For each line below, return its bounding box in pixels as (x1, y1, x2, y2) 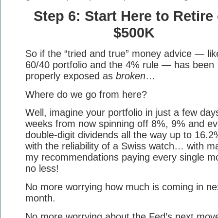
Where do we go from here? (25, 89, 147, 100)
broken (116, 71, 145, 82)
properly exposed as (25, 71, 116, 82)
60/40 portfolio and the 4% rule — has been (25, 59, 214, 71)
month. (25, 192, 55, 203)
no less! (25, 163, 59, 174)
